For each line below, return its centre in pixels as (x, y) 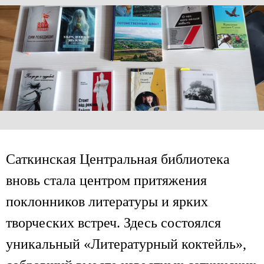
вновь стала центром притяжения (106, 180)
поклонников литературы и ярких (107, 201)
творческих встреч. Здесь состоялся (113, 222)
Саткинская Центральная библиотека (118, 159)
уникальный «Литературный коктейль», (126, 244)
